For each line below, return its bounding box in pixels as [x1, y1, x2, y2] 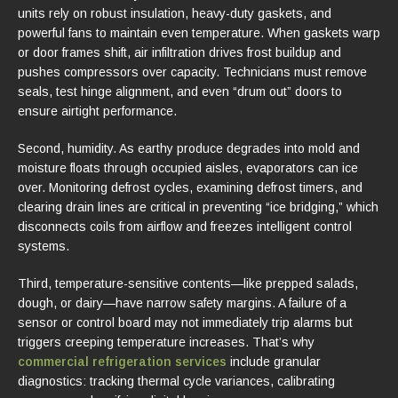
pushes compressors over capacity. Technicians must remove [18, 64, 367, 79]
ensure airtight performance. [18, 103, 177, 118]
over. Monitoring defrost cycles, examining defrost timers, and [18, 179, 362, 195]
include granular [227, 354, 321, 369]
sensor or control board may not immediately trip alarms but [18, 314, 353, 330]
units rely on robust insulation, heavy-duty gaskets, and [18, 5, 331, 20]
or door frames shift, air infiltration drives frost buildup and [18, 44, 341, 60]
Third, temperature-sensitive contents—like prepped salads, [18, 275, 358, 291]
